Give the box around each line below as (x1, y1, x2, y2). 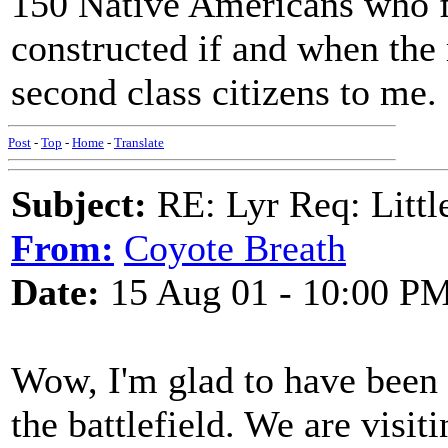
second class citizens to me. (11, 71, 437, 113)
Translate (114, 135, 164, 150)
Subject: (11, 183, 147, 225)
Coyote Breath (124, 227, 346, 269)
